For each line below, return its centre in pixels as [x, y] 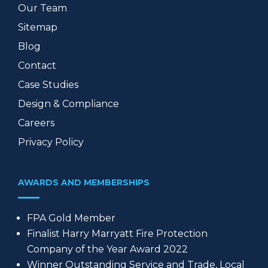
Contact [37, 66]
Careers [36, 123]
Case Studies [48, 85]
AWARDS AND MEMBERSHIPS [84, 183]
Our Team [42, 8]
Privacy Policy [51, 142]
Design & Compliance [68, 104]
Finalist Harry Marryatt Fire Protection [117, 234]
